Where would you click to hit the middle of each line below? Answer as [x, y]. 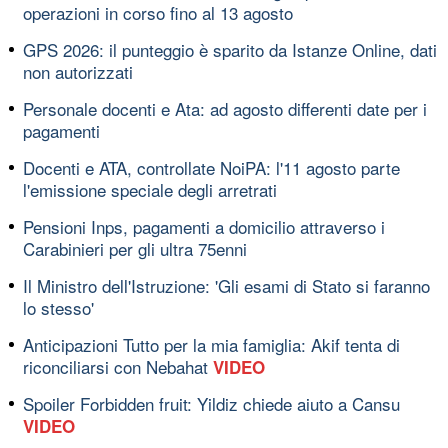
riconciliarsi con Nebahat [118, 366]
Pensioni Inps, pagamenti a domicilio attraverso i [204, 226]
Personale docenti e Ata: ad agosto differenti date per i [225, 108]
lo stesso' [58, 307]
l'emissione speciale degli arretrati [150, 189]
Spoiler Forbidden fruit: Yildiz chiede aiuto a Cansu [211, 403]
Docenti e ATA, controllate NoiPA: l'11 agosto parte [211, 167]
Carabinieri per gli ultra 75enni [135, 248]
